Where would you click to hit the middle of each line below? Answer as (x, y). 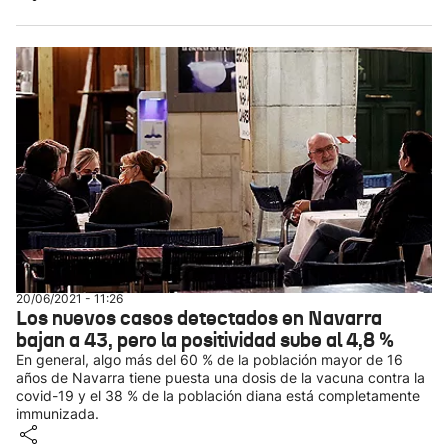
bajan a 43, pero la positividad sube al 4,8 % (205, 340)
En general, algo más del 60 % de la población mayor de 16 (209, 359)
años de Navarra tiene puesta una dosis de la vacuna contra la (220, 377)
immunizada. (57, 413)
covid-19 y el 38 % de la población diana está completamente (218, 395)
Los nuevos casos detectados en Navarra (199, 318)
